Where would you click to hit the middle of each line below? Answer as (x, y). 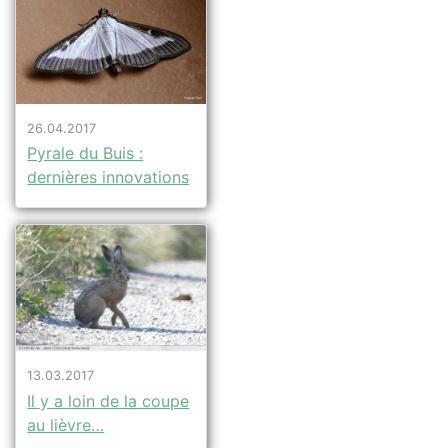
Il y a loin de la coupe (108, 400)
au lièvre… (66, 424)
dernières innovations (108, 177)
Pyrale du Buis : (85, 153)
